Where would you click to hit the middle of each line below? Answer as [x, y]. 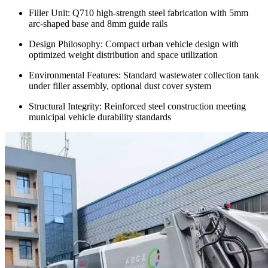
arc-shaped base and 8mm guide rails [98, 23]
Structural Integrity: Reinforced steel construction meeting [137, 106]
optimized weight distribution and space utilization [123, 54]
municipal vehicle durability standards [100, 117]
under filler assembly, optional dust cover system [120, 86]
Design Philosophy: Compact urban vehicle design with [134, 44]
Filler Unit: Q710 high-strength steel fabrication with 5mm [138, 13]
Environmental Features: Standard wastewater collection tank [144, 75]
